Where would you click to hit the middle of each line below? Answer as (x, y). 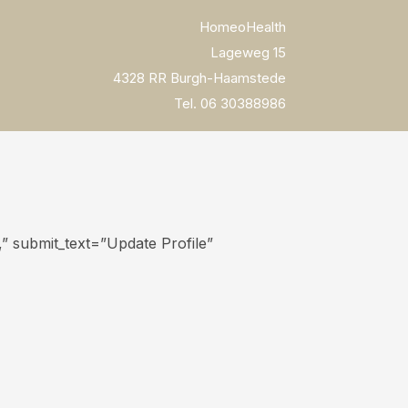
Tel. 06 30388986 (229, 103)
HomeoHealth (242, 27)
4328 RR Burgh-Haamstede (199, 78)
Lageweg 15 (248, 52)
